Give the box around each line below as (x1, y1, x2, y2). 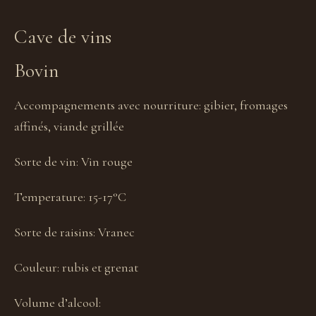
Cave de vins (14, 25, 111, 49)
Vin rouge (81, 154, 133, 169)
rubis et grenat (62, 260, 138, 275)
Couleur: (14, 260, 62, 275)
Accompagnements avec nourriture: (14, 97, 204, 113)
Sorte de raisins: (14, 224, 98, 240)
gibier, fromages (204, 97, 288, 113)
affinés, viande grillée (14, 119, 124, 134)
